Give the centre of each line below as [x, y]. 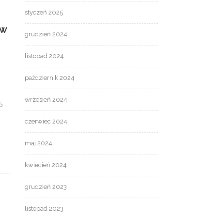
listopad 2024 [44, 56]
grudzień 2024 [46, 34]
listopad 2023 [44, 209]
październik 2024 [50, 78]
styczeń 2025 [44, 13]
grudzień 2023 [46, 187]
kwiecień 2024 [46, 165]
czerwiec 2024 [46, 122]
